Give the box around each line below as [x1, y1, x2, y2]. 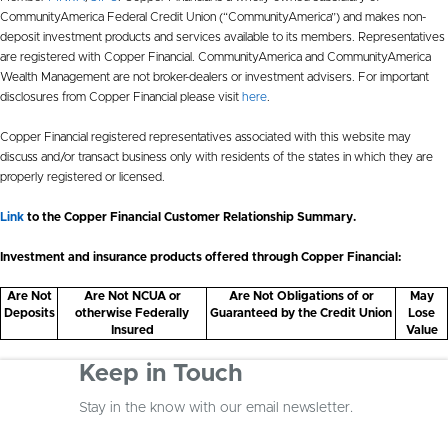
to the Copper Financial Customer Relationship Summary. [24, 210, 356, 223]
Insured [110, 323, 154, 336]
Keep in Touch [79, 361, 242, 386]
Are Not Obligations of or [228, 289, 374, 302]
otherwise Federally [75, 306, 189, 319]
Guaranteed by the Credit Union [210, 306, 392, 319]
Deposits [3, 306, 55, 319]
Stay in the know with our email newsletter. [79, 400, 353, 415]
